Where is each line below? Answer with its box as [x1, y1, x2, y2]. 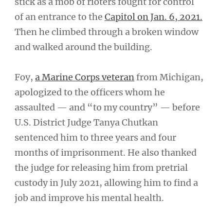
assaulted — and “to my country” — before [15, 102, 200, 113]
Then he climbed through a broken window [15, 26, 199, 37]
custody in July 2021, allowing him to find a [15, 177, 198, 188]
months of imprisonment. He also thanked [15, 147, 197, 158]
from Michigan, [134, 72, 203, 83]
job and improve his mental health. [15, 192, 164, 203]
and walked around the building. [15, 41, 152, 53]
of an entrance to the [15, 11, 105, 22]
